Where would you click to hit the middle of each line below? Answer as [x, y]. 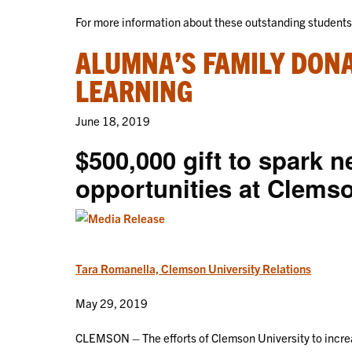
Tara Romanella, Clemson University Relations [193, 269]
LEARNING [134, 90]
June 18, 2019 [113, 121]
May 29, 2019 [112, 303]
